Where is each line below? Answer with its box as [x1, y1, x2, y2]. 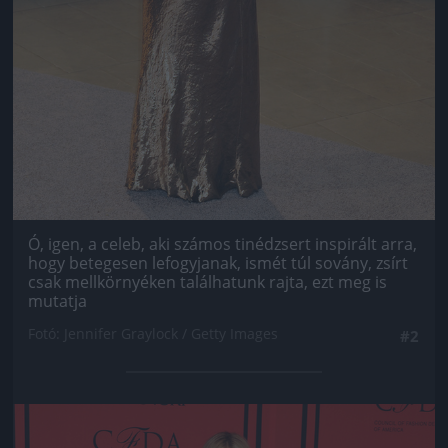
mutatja [28, 290, 87, 313]
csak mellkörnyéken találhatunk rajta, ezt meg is [28, 271, 387, 294]
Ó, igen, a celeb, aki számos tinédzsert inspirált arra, [28, 233, 417, 256]
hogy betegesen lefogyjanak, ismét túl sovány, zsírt [28, 252, 408, 275]
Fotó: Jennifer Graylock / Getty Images [28, 324, 278, 344]
